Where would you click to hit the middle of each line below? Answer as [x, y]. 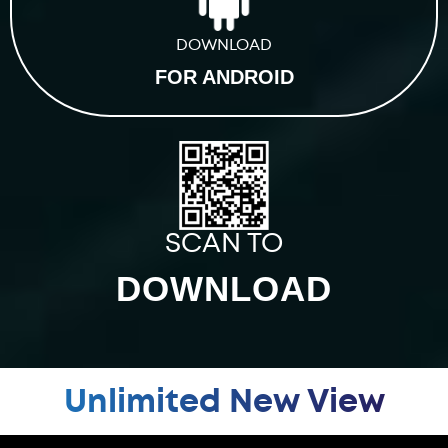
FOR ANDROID [224, 76]
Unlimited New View [224, 401]
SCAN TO [224, 243]
